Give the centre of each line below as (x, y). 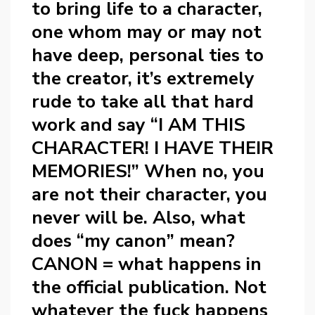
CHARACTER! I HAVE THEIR (153, 148)
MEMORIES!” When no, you (148, 172)
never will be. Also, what (139, 218)
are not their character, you (149, 195)
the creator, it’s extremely (143, 79)
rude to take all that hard (143, 102)
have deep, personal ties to (148, 56)
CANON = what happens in (147, 264)
